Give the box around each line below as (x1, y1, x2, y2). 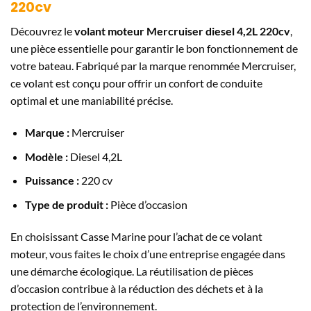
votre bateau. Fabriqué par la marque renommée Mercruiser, (10, 59, 296, 73)
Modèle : (24, 149, 68, 163)
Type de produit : (24, 197, 108, 211)
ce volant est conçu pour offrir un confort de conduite (10, 76, 262, 90)
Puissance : (24, 174, 79, 187)
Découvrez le (10, 24, 74, 38)
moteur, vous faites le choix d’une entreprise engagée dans (10, 246, 285, 260)
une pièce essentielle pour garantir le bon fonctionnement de (10, 42, 298, 56)
